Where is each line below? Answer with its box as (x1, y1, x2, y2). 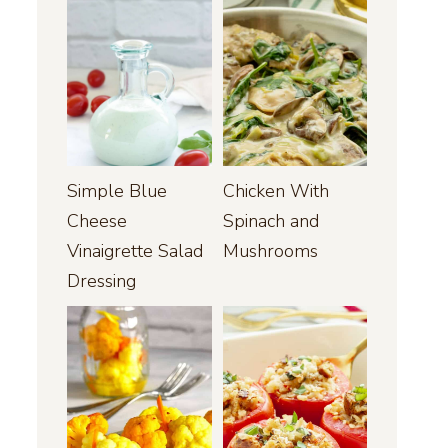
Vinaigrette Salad (67, 239, 203, 264)
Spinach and (222, 209, 319, 234)
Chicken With (222, 179, 329, 204)
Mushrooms (222, 239, 318, 264)
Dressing (67, 269, 136, 294)
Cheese (67, 209, 127, 234)
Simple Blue (67, 179, 167, 204)
